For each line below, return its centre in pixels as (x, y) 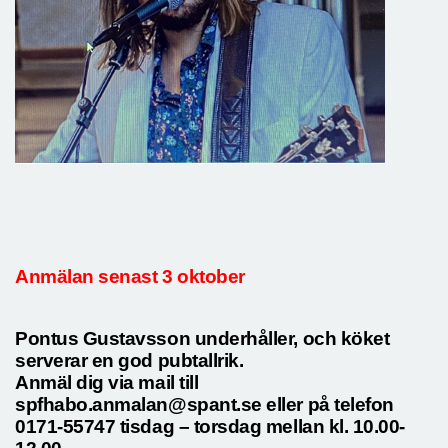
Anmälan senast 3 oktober (130, 276)
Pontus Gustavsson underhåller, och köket (202, 338)
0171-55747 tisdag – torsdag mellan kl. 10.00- (210, 426)
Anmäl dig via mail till (107, 382)
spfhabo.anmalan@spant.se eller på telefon (204, 404)
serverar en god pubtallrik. (129, 360)
